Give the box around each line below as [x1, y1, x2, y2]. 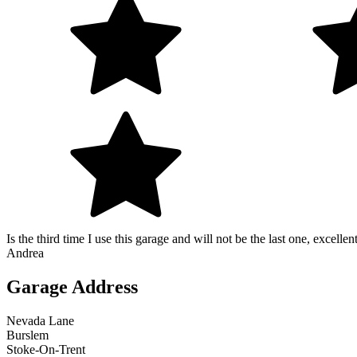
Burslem [6, 328, 49, 342]
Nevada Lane [6, 313, 74, 328]
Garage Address [6, 277, 138, 298]
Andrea [6, 246, 44, 261]
